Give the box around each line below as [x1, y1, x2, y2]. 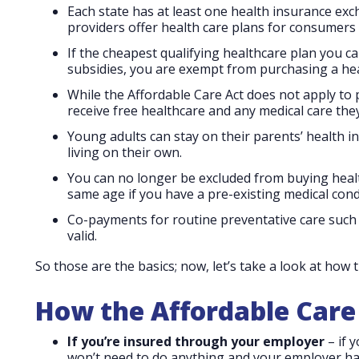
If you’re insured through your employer [67, 333, 325, 351]
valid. [67, 227, 97, 245]
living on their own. [67, 143, 182, 162]
